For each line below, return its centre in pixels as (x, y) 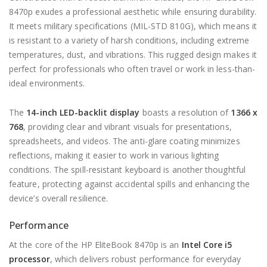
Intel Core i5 (207, 245)
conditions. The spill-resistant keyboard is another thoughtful (127, 170)
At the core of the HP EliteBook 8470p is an (95, 245)
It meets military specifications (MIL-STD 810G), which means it (133, 26)
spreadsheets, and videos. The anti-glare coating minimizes (125, 141)
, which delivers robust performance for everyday (145, 259)
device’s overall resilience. (59, 198)
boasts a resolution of (185, 112)
